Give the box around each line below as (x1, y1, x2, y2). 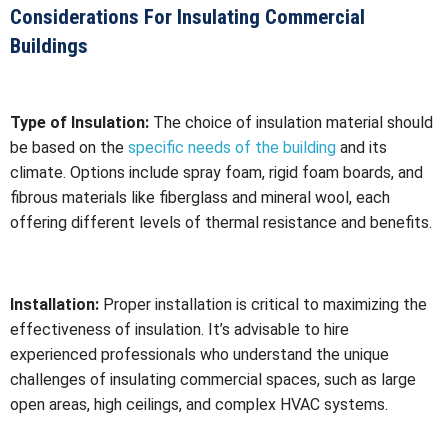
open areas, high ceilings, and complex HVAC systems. (10, 394, 388, 414)
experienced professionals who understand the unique (10, 344, 389, 364)
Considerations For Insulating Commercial (10, 4, 365, 29)
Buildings (10, 33, 88, 58)
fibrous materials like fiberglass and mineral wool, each (10, 187, 390, 207)
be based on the (10, 137, 128, 157)
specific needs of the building (128, 137, 336, 157)
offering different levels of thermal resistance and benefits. (10, 212, 432, 232)
